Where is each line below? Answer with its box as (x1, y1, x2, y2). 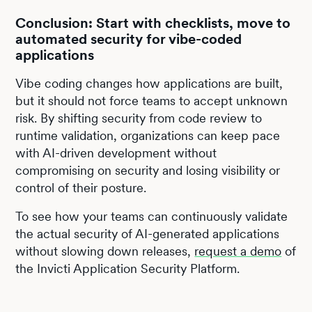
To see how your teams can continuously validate (15, 208, 288, 224)
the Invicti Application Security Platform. (15, 260, 240, 276)
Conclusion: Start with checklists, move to (15, 14, 291, 31)
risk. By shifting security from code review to (15, 110, 263, 125)
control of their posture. (15, 180, 147, 195)
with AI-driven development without (15, 145, 217, 160)
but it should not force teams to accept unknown (15, 93, 288, 108)
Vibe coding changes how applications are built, (15, 75, 283, 91)
